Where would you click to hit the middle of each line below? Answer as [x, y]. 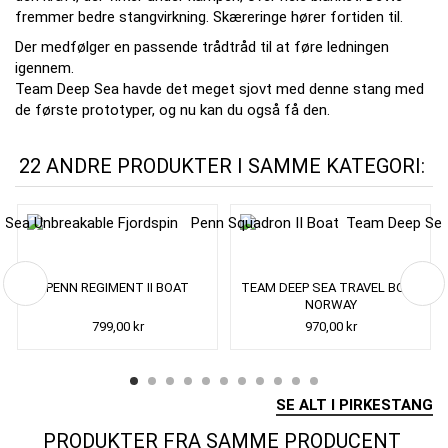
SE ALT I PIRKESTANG [354, 405]
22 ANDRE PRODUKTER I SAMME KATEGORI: [221, 166]
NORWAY [330, 304]
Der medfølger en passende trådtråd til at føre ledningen [202, 47]
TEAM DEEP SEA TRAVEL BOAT [330, 287]
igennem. [44, 68]
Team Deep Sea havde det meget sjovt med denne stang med [219, 89]
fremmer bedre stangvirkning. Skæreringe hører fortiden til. [209, 17]
